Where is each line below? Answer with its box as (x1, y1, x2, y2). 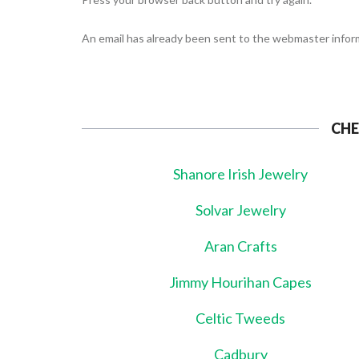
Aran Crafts (204, 237, 277, 256)
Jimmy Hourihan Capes (169, 273, 313, 292)
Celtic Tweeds (196, 309, 286, 328)
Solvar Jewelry (195, 201, 286, 220)
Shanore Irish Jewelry (173, 165, 309, 184)
